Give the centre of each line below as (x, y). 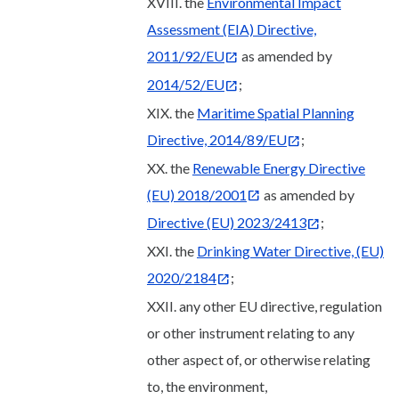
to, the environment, (210, 387)
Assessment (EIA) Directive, (232, 28)
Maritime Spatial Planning (276, 112)
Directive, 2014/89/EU (217, 139)
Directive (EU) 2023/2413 (227, 223)
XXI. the (172, 251)
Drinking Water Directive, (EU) (290, 251)
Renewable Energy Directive (279, 167)
